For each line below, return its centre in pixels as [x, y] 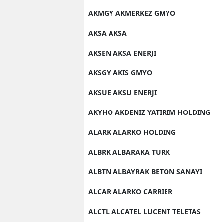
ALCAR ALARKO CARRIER [130, 192]
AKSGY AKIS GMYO [120, 73]
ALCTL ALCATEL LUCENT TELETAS [144, 211]
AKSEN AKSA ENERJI [122, 53]
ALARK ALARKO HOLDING [132, 132]
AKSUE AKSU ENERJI [122, 92]
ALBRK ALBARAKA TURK [129, 152]
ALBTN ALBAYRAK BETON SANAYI [145, 172]
